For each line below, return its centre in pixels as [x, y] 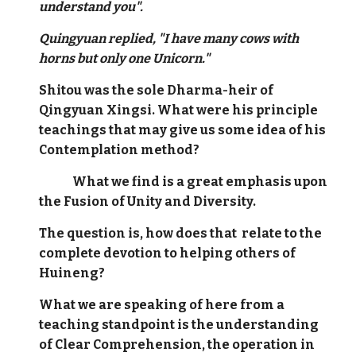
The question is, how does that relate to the [181, 233]
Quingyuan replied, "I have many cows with [169, 39]
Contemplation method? [120, 150]
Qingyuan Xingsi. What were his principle [179, 110]
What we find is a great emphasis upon [184, 182]
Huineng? [72, 273]
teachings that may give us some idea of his [183, 130]
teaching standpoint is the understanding [179, 325]
